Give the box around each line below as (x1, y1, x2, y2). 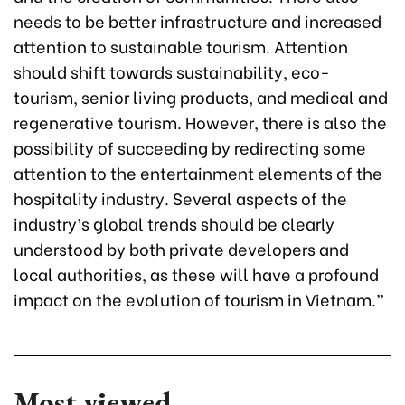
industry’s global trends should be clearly (14, 211, 334, 236)
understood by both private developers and (14, 236, 349, 261)
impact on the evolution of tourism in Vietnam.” (14, 287, 384, 312)
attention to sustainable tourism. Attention (14, 33, 348, 59)
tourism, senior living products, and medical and (14, 84, 388, 109)
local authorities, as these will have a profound (14, 261, 379, 287)
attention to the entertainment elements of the (14, 160, 382, 185)
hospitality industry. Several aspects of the (14, 185, 347, 211)
